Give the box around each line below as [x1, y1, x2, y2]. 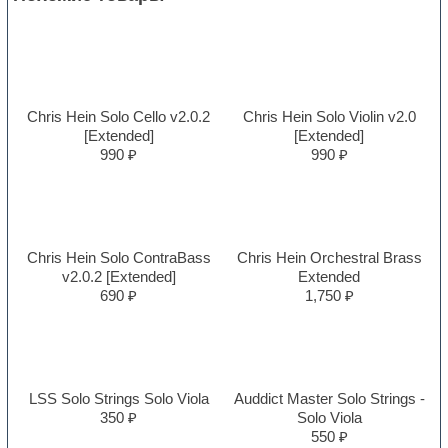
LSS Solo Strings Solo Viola [28, 389, 209, 407]
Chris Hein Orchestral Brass [236, 248, 422, 266]
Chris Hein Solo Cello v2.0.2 [27, 107, 211, 125]
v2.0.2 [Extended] [61, 267, 176, 285]
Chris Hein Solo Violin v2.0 [242, 107, 416, 125]
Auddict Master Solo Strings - [233, 389, 425, 407]
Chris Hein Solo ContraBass [26, 248, 211, 266]
